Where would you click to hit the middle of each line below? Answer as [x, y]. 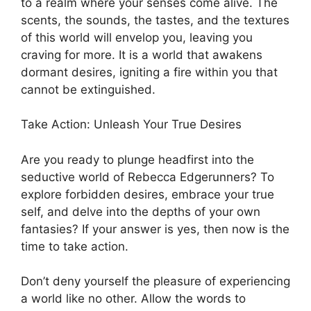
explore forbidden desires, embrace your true [148, 194]
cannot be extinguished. [88, 89]
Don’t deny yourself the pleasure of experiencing [155, 281]
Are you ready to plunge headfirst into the [137, 159]
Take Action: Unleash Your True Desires [131, 125]
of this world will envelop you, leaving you [137, 37]
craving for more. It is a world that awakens [142, 54]
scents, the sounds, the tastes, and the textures [155, 20]
